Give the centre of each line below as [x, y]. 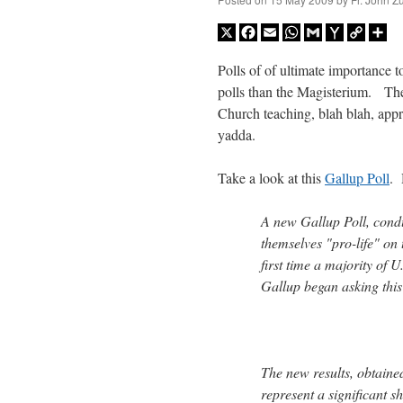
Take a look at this [271, 177]
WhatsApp [331, 31]
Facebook [285, 31]
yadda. [237, 134]
